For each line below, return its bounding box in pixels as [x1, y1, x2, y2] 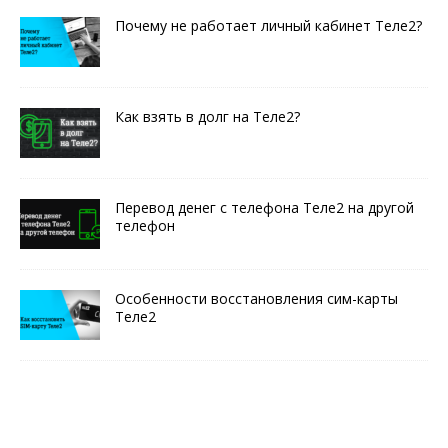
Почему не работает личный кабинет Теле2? [115, 16, 422, 36]
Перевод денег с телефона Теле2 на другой [115, 198, 414, 218]
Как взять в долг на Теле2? [115, 107, 300, 127]
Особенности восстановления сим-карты [115, 289, 398, 309]
